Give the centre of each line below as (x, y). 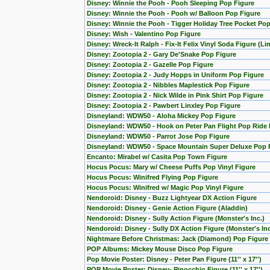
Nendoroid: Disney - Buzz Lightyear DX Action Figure (172, 198)
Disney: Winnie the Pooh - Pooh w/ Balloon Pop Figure (174, 13)
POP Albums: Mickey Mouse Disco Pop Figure (160, 249)
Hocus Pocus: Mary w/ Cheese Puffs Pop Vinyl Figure (171, 167)
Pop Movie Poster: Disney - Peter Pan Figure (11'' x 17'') (174, 259)
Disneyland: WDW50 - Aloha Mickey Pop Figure (161, 116)
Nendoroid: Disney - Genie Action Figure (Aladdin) (167, 208)
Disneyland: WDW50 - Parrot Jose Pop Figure (158, 136)
